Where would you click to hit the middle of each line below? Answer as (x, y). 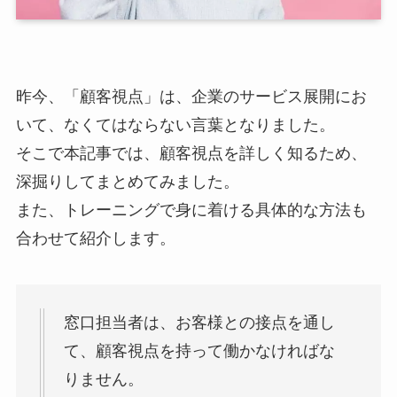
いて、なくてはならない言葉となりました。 (175, 125)
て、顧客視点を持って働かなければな (199, 351)
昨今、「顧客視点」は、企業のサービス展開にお (191, 97)
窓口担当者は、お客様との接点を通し (199, 323)
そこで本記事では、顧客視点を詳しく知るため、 (191, 154)
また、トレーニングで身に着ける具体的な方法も (191, 210)
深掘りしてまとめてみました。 (127, 182)
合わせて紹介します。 (95, 239)
